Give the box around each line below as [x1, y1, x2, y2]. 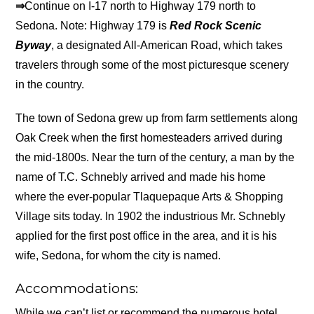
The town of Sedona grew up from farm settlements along [15, 111, 299, 124]
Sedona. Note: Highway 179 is [15, 20, 170, 32]
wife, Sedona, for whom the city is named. [15, 249, 221, 261]
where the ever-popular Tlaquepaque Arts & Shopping [15, 190, 284, 203]
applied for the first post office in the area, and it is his [15, 229, 278, 242]
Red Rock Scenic [170, 20, 262, 32]
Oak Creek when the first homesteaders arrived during [15, 131, 283, 144]
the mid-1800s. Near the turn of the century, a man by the [15, 151, 295, 163]
